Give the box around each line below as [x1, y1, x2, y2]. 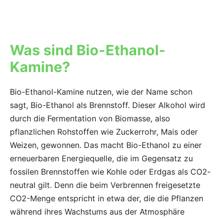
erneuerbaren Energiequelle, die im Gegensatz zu [10, 153, 193, 164]
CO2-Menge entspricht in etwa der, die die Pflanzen [10, 193, 203, 204]
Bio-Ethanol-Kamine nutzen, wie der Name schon [10, 87, 192, 97]
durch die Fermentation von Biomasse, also [10, 113, 170, 124]
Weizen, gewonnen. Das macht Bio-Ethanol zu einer [10, 140, 202, 150]
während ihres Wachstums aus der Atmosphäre [10, 207, 184, 217]
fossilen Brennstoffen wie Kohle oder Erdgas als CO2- [10, 167, 211, 177]
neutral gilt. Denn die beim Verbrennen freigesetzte [10, 180, 200, 190]
